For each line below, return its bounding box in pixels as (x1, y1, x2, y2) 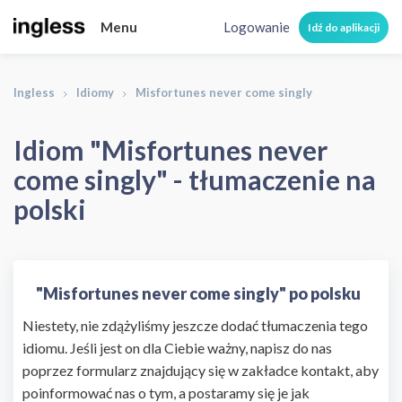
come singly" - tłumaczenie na (13, 163, 376, 196)
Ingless (13, 85, 55, 100)
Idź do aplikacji (308, 20, 380, 34)
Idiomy (76, 85, 114, 100)
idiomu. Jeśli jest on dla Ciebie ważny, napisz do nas (22, 338, 332, 356)
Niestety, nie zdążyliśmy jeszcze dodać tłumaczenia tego (22, 316, 368, 334)
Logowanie (223, 19, 290, 35)
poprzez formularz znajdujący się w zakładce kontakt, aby (22, 361, 379, 379)
